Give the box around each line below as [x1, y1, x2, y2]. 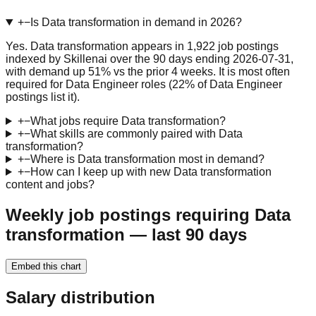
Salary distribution [6, 287, 155, 307]
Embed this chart [11, 260, 81, 272]
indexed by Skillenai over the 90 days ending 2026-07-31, [6, 53, 293, 66]
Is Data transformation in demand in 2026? [30, 16, 242, 29]
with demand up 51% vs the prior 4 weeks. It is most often [6, 66, 290, 78]
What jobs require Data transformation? [30, 115, 226, 128]
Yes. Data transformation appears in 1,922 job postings [6, 40, 279, 53]
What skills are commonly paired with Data [30, 128, 243, 140]
